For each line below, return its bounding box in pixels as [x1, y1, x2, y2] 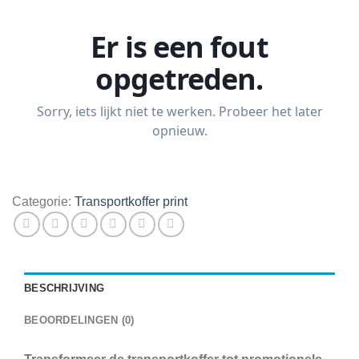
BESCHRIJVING [24, 281, 105, 294]
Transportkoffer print [75, 194, 188, 208]
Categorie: [12, 194, 75, 208]
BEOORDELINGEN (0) [24, 313, 135, 326]
